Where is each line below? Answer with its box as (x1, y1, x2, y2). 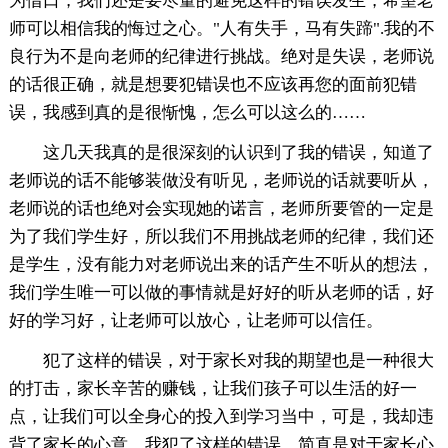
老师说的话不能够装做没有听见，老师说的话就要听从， (8, 170, 434, 190)
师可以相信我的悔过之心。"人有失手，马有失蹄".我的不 (8, 18, 435, 38)
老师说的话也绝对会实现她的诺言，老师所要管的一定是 (8, 198, 434, 218)
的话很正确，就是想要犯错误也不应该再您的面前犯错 (8, 74, 417, 94)
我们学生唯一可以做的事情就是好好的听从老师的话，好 (8, 282, 434, 302)
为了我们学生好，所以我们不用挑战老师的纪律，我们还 (8, 226, 434, 246)
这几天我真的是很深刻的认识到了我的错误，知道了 (42, 142, 434, 162)
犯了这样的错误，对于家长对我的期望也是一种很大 (42, 350, 434, 370)
